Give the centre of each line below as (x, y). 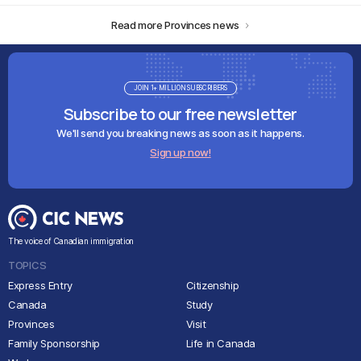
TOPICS (27, 265)
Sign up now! (180, 152)
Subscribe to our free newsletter (180, 114)
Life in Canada (221, 343)
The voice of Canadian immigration (71, 241)
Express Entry (40, 285)
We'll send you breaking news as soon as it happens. (180, 133)
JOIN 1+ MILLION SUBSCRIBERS (180, 88)
